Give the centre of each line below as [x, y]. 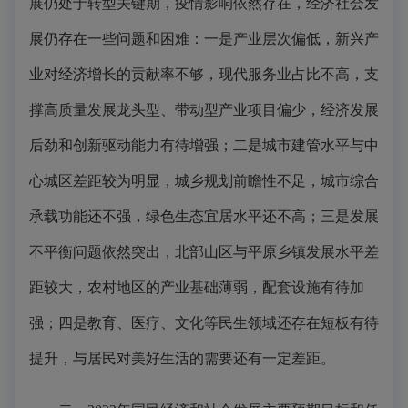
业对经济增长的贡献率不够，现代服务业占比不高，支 [204, 74]
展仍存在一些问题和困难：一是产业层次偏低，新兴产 [204, 39]
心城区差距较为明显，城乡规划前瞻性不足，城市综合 [204, 181]
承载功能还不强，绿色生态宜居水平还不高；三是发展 [204, 216]
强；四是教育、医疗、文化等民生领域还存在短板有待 [204, 323]
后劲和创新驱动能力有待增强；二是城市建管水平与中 [204, 145]
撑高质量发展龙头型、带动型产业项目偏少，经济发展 [204, 110]
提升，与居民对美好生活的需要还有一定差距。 [182, 358]
